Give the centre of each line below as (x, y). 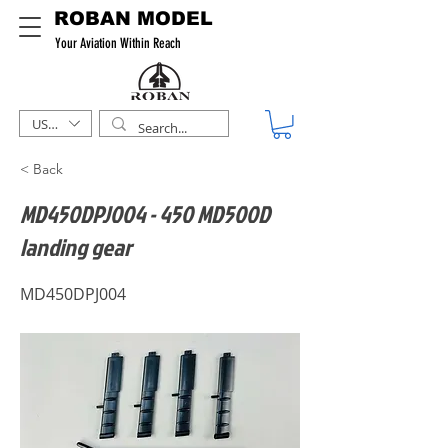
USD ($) (53, 123)
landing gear (76, 246)
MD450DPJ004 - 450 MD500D (145, 213)
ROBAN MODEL (133, 18)
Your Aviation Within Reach (118, 43)
